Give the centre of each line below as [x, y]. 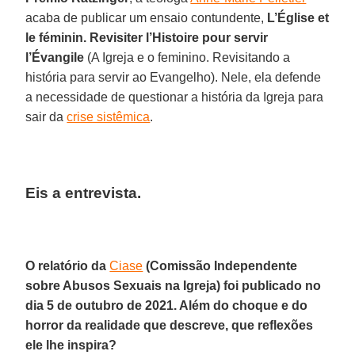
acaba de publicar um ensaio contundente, [147, 17]
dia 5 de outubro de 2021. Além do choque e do [167, 305]
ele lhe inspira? [71, 345]
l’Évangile [55, 57]
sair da [46, 116]
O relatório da [68, 265]
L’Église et [298, 17]
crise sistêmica [109, 116]
